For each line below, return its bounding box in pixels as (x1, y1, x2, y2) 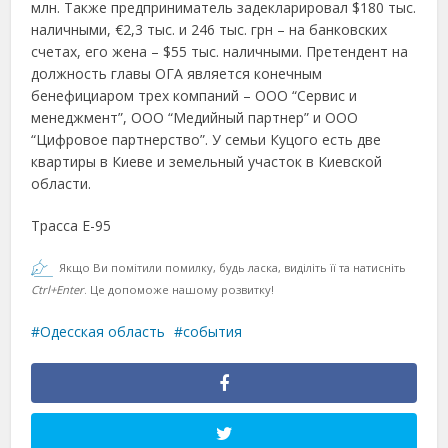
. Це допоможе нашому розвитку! (84, 282, 275, 297)
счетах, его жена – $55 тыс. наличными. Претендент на (31, 42, 409, 61)
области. (31, 174, 92, 193)
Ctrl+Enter (31, 282, 85, 297)
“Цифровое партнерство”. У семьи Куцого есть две (31, 130, 382, 149)
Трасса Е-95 (31, 216, 112, 235)
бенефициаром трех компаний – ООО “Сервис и (31, 86, 358, 105)
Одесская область (40, 322, 166, 341)
